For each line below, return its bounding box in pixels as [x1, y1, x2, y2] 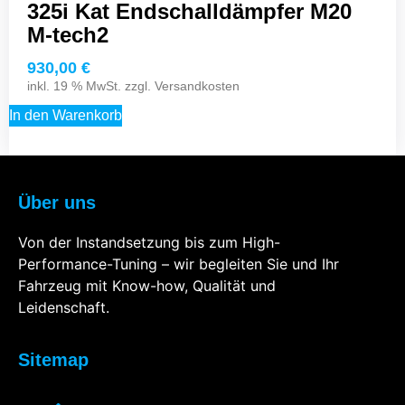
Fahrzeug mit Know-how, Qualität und [18, 276, 276, 295]
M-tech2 [27, 23, 108, 48]
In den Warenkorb [9, 107, 122, 123]
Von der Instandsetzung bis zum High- [18, 232, 280, 251]
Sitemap [18, 350, 89, 371]
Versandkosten [155, 78, 240, 93]
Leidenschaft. [18, 297, 109, 316]
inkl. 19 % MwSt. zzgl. [27, 78, 155, 93]
